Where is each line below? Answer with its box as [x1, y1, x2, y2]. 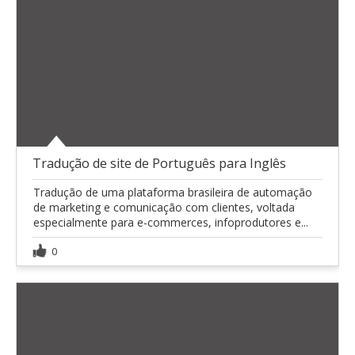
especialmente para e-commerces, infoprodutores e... [33, 215, 308, 231]
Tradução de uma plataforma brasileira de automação [33, 185, 312, 200]
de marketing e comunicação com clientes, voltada [33, 200, 295, 216]
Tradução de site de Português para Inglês [32, 155, 286, 173]
